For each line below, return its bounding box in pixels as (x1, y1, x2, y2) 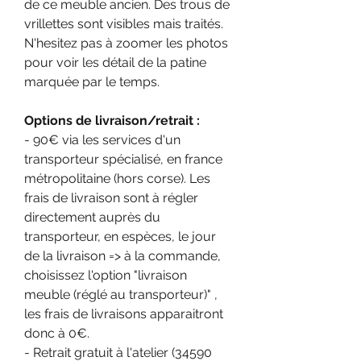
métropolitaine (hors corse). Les (24, 170, 210, 186)
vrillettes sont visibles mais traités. (24, 15, 226, 31)
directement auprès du (24, 209, 160, 225)
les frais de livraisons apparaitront (24, 305, 223, 322)
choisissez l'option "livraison (24, 267, 187, 283)
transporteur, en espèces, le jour (24, 228, 216, 244)
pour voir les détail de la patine (24, 54, 206, 70)
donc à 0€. (24, 325, 89, 341)
